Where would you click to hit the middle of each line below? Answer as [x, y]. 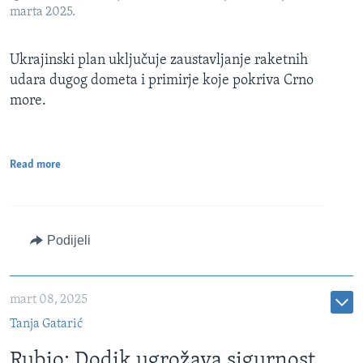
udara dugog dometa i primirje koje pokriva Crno [162, 80]
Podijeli [68, 240]
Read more [35, 164]
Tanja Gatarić [46, 324]
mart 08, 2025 [49, 299]
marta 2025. [43, 12]
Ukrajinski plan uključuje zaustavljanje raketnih [159, 60]
